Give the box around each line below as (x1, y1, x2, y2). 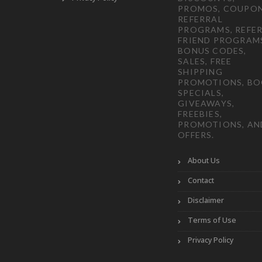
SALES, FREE (178, 56, 232, 66)
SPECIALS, (178, 87, 224, 98)
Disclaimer (188, 195, 225, 205)
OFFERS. (178, 129, 215, 140)
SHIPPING (178, 66, 223, 77)
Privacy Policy (188, 235, 234, 245)
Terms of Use (188, 215, 237, 225)
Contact (188, 175, 215, 185)
